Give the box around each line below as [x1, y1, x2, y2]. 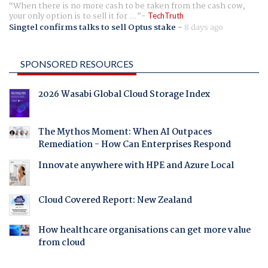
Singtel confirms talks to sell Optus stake [9, 20, 176, 34]
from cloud [38, 236, 85, 251]
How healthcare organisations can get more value [38, 223, 251, 238]
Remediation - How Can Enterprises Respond [38, 137, 231, 152]
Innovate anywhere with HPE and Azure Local [38, 158, 234, 173]
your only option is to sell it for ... [9, 9, 136, 23]
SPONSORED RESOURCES [20, 58, 133, 70]
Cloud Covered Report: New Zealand [38, 193, 192, 208]
